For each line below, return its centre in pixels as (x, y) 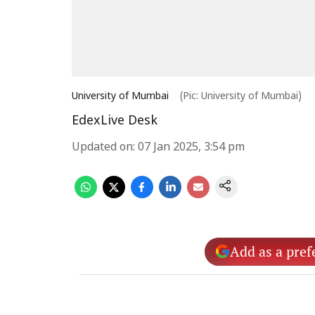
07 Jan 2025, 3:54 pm (191, 148)
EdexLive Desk (115, 121)
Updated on (102, 148)
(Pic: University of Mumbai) (241, 97)
